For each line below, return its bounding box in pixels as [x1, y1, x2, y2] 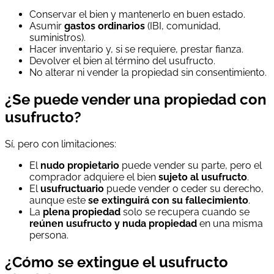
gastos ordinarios [64, 20, 145, 32]
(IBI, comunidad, [145, 20, 221, 32]
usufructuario [40, 182, 104, 194]
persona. [29, 229, 68, 241]
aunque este [29, 194, 88, 206]
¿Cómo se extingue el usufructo [5, 253, 228, 271]
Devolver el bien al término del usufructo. [29, 55, 215, 67]
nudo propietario [40, 159, 119, 171]
